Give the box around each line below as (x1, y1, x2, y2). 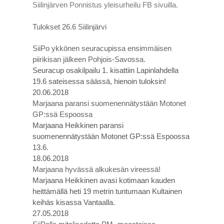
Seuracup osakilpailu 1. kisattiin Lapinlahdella (32, 66, 178, 74)
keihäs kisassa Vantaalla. (32, 198, 115, 206)
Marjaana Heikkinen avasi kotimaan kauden (32, 176, 175, 184)
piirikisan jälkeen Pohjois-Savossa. (32, 55, 145, 63)
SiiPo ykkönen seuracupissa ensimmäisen (32, 44, 171, 52)
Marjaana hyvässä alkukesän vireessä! (32, 165, 160, 173)
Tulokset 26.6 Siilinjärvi (32, 22, 106, 31)
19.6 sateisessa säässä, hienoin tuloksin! (32, 77, 166, 85)
